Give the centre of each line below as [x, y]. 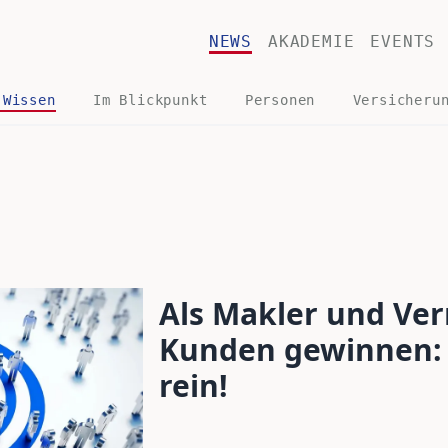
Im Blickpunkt [150, 100]
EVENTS [403, 41]
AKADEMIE [311, 41]
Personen [280, 100]
